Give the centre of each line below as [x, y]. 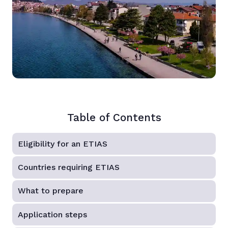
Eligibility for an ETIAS [63, 144]
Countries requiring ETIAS [69, 167]
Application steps [53, 214]
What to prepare [51, 191]
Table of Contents [114, 118]
